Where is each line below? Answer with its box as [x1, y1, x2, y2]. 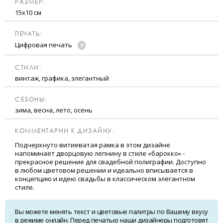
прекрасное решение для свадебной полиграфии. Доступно [15, 157, 206, 167]
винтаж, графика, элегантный [15, 74, 109, 83]
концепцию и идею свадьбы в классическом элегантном [15, 174, 195, 184]
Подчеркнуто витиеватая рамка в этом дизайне [15, 140, 170, 150]
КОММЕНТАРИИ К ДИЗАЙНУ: [15, 127, 114, 135]
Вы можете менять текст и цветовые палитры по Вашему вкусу [15, 207, 208, 217]
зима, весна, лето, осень [15, 106, 93, 115]
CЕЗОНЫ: [15, 96, 47, 104]
